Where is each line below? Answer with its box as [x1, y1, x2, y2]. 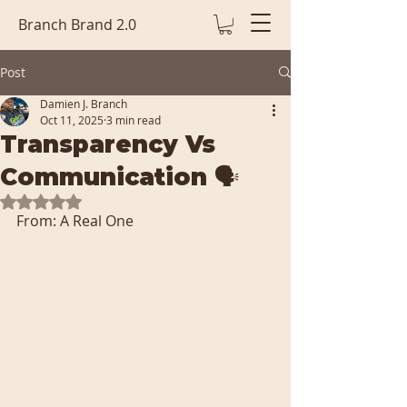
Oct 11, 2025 [40, 112, 104, 127]
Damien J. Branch [40, 95, 127, 111]
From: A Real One [16, 210, 137, 231]
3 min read [106, 112, 161, 127]
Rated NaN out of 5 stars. [40, 192, 194, 210]
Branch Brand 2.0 [18, 15, 136, 35]
